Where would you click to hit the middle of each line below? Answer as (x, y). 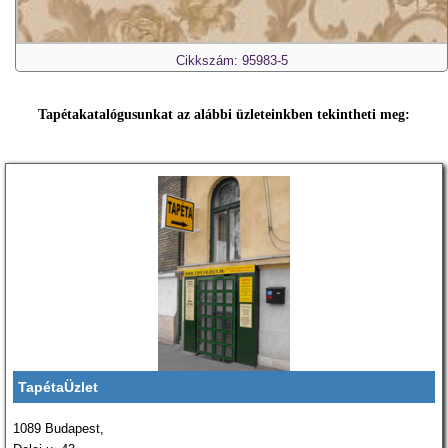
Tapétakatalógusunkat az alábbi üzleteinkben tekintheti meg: (224, 114)
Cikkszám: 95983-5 (231, 60)
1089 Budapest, (58, 428)
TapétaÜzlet (58, 386)
